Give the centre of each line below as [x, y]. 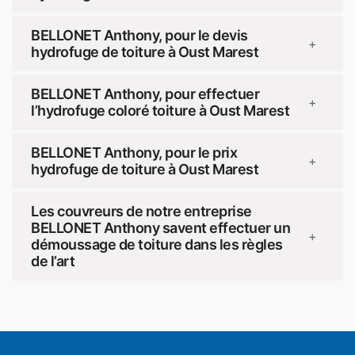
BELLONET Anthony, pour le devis [139, 36]
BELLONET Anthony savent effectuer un [160, 228]
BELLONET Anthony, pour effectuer [145, 94]
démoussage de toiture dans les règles [157, 245]
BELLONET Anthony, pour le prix [134, 153]
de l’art [53, 261]
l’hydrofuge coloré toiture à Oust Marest [160, 111]
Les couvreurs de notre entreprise [141, 212]
